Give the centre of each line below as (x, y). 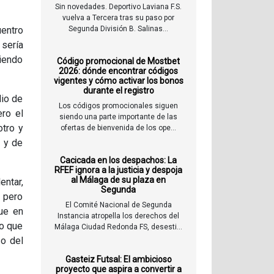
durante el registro (118, 91)
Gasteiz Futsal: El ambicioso (118, 260)
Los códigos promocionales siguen (119, 106)
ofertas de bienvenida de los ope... (119, 128)
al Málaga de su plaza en (119, 180)
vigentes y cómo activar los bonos (118, 81)
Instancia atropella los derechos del (119, 216)
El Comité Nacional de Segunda (118, 205)
